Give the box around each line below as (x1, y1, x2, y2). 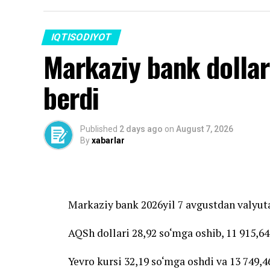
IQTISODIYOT (49, 31, 113, 43)
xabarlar (92, 135, 125, 145)
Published (80, 124, 118, 134)
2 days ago (119, 124, 163, 134)
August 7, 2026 (176, 124, 233, 134)
